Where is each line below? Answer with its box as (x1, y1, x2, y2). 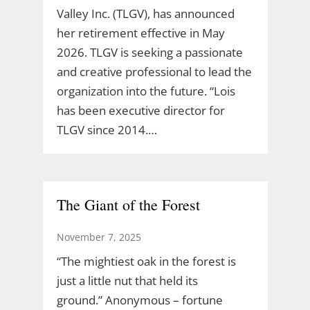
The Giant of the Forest (56, 194, 200, 215)
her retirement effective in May (56, 24, 225, 41)
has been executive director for (56, 102, 225, 118)
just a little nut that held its (56, 272, 198, 289)
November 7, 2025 (56, 230, 141, 244)
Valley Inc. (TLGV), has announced (56, 5, 235, 21)
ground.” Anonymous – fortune (56, 291, 223, 308)
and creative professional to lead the (56, 63, 252, 80)
